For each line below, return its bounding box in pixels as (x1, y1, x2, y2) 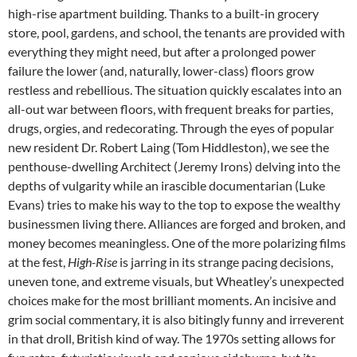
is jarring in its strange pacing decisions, (117, 254, 333, 270)
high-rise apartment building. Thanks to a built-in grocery (8, 6, 319, 22)
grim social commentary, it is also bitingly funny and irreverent (8, 312, 344, 328)
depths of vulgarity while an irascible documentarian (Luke (8, 178, 325, 194)
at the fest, (8, 254, 68, 270)
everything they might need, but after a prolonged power (8, 44, 316, 60)
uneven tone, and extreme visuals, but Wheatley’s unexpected (8, 273, 344, 289)
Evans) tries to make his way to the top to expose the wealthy (8, 197, 340, 213)
